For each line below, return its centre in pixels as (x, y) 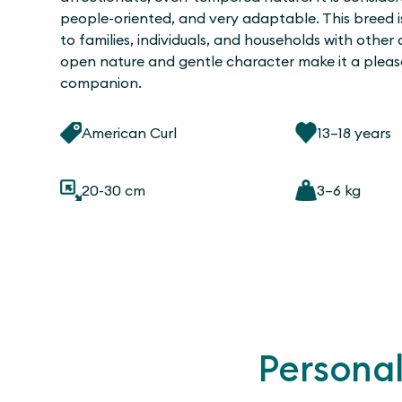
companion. (101, 82)
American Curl (130, 132)
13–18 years (354, 132)
